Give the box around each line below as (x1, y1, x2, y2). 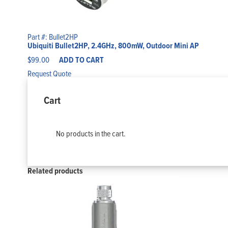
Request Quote (27, 68, 71, 79)
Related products (27, 165, 83, 177)
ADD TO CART (59, 54, 104, 66)
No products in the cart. (55, 128, 126, 139)
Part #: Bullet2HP (27, 31, 78, 43)
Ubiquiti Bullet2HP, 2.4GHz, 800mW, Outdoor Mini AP (27, 40, 199, 52)
